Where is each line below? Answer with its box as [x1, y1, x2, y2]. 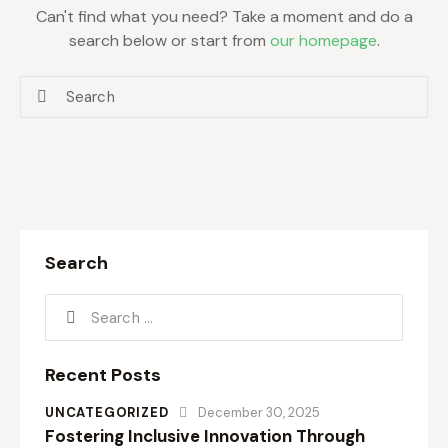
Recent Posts [45, 363, 161, 388]
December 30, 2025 [198, 404, 321, 422]
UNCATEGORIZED [45, 404, 169, 422]
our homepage [269, 30, 377, 52]
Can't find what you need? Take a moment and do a [35, 6, 413, 28]
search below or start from [68, 30, 270, 52]
